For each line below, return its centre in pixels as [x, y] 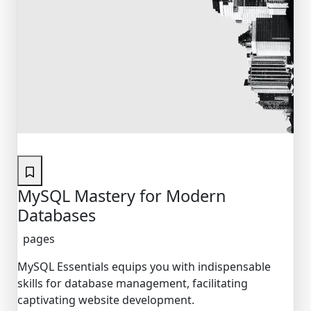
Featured [52, 144]
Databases [57, 215]
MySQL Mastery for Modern [122, 195]
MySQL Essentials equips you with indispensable [144, 266]
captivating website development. [106, 300]
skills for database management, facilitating [133, 283]
